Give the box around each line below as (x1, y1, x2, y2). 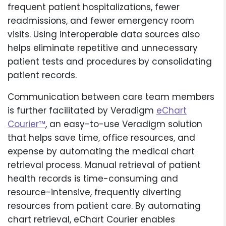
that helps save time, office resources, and (8, 132, 195, 144)
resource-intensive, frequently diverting (8, 186, 181, 199)
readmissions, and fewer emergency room (8, 15, 194, 27)
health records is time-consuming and (8, 173, 178, 185)
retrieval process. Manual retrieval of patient (8, 159, 201, 172)
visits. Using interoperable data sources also (8, 28, 200, 41)
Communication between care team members (8, 91, 214, 103)
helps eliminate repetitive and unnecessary (8, 42, 198, 54)
